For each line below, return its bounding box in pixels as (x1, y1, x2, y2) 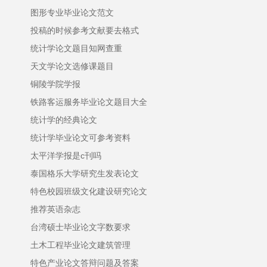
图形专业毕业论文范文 (30, 8, 114, 17)
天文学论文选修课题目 (30, 61, 114, 71)
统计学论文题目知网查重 (30, 44, 122, 53)
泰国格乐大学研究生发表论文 (30, 169, 139, 178)
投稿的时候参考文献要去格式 (30, 26, 139, 35)
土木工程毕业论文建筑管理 (30, 240, 131, 250)
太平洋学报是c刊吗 (30, 151, 101, 160)
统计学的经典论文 (30, 115, 97, 125)
